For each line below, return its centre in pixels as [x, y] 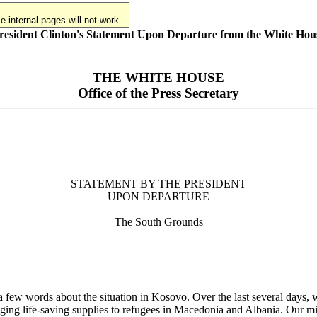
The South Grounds [158, 221]
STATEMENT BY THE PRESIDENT [158, 183]
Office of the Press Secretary [158, 93]
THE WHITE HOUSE [158, 77]
